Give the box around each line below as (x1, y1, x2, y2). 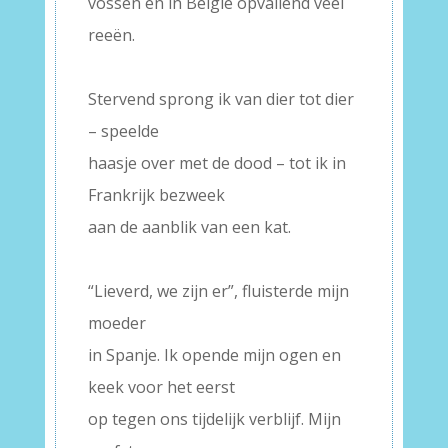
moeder (87, 312, 146, 334)
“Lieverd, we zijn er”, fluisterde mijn (87, 280, 349, 302)
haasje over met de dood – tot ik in (87, 152, 346, 174)
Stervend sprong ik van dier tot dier (87, 88, 354, 110)
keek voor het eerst (87, 376, 235, 398)
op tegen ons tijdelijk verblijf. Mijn (87, 408, 341, 430)
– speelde (87, 120, 159, 142)
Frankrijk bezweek (87, 184, 225, 206)
